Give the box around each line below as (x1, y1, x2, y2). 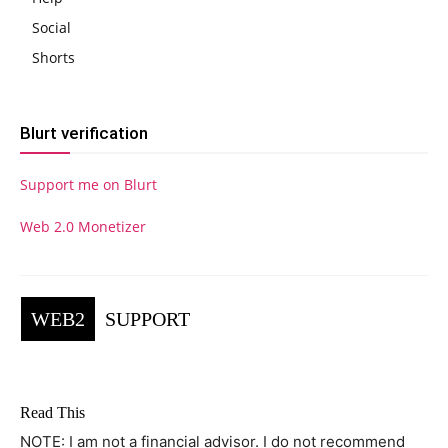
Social (32, 18, 71, 38)
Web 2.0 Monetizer (20, 217, 146, 237)
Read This (20, 404, 85, 422)
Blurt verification (20, 123, 148, 144)
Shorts (32, 48, 75, 68)
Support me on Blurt (20, 175, 157, 195)
